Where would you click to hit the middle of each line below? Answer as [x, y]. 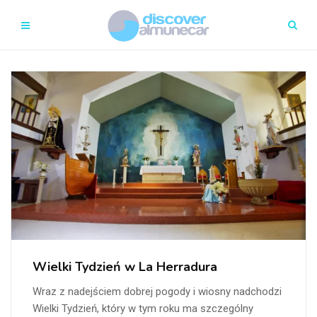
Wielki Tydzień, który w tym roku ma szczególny [143, 308]
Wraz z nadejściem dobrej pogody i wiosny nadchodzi [157, 291]
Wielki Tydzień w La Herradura [125, 266]
